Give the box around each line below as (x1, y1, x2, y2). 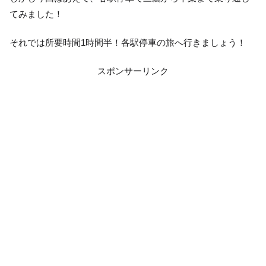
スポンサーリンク (97, 65, 169, 76)
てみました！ (9, 8, 63, 19)
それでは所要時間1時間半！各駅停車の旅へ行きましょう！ (9, 37, 246, 47)
